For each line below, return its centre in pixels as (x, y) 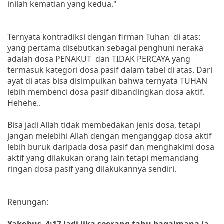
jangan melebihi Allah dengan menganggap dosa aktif (110, 136)
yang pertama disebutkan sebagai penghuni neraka (105, 48)
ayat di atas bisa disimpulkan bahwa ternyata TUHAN (107, 81)
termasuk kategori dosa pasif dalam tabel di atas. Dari (110, 70)
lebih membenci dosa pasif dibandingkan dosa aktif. (106, 92)
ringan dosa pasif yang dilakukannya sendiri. (92, 169)
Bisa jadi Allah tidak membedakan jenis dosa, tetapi (104, 125)
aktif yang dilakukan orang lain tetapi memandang (103, 158)
